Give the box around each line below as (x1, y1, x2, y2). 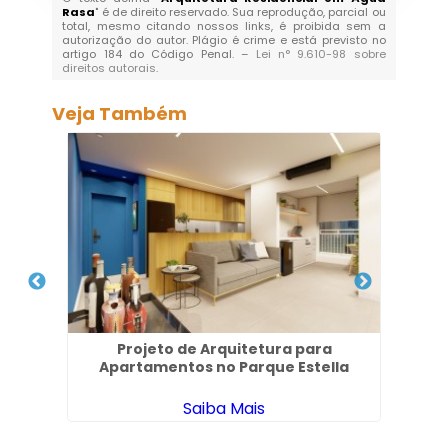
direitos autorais (62, 60, 157, 77)
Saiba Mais (183, 397, 266, 421)
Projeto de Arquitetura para (116, 339, 332, 360)
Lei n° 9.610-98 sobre (255, 46, 386, 63)
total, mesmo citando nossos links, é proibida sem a (62, 18, 386, 35)
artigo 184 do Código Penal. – (62, 46, 256, 63)
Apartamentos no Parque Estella (99, 357, 350, 378)
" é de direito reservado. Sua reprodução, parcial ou (95, 4, 386, 21)
